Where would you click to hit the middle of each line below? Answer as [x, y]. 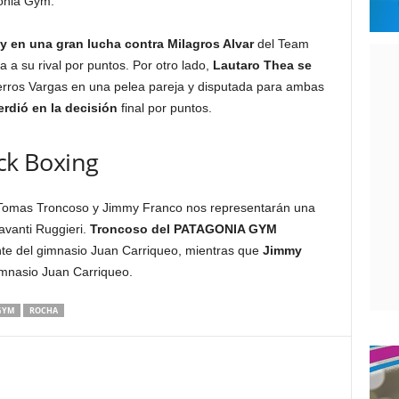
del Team [281, 44]
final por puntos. [166, 108]
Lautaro [236, 65]
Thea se [287, 65]
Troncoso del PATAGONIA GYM [183, 229]
